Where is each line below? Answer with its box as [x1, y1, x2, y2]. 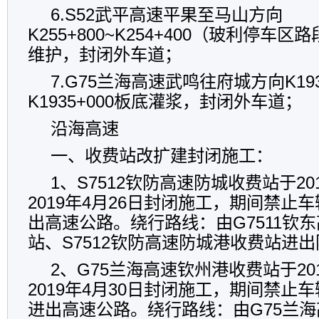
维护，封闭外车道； [28, 45, 182, 64]
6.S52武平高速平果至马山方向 [51, 5, 283, 24]
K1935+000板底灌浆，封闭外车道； [28, 92, 302, 111]
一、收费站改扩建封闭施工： [51, 146, 273, 165]
